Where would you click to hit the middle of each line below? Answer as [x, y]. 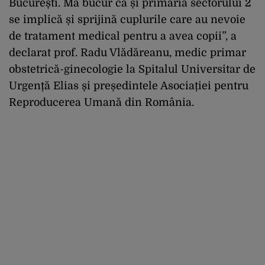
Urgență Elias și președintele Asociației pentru [129, 85]
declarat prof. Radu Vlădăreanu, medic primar [127, 52]
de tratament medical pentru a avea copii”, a [123, 36]
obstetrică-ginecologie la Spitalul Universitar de [132, 69]
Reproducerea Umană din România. [101, 102]
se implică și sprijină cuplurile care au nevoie [127, 19]
